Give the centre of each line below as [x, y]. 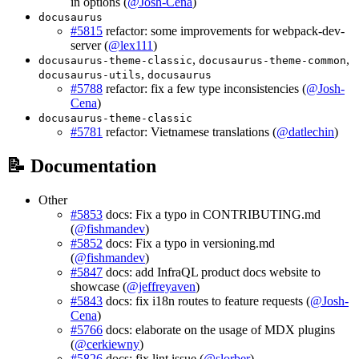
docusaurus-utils [90, 75]
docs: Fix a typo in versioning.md [189, 243]
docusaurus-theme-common [272, 61]
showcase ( [99, 286]
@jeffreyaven [161, 286]
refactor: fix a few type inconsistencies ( [204, 89]
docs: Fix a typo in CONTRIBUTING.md [212, 214]
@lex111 [131, 46]
